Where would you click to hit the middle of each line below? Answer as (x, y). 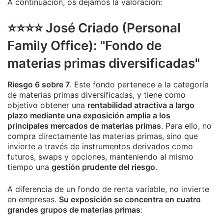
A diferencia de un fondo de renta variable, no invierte (108, 189)
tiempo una (29, 167)
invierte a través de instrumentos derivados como (100, 146)
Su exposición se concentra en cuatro (130, 199)
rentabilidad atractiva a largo (141, 105)
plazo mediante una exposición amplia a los (89, 115)
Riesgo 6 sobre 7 (39, 84)
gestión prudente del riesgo (103, 167)
